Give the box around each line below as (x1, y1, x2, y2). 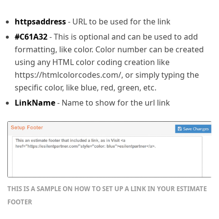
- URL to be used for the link (68, 16, 171, 27)
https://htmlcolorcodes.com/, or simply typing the (15, 69, 199, 81)
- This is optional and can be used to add (49, 31, 198, 43)
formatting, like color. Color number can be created (15, 44, 204, 55)
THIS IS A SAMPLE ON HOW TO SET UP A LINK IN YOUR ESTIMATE (7, 184, 207, 194)
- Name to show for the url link (57, 97, 170, 109)
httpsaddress (15, 16, 68, 27)
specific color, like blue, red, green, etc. (15, 82, 156, 93)
